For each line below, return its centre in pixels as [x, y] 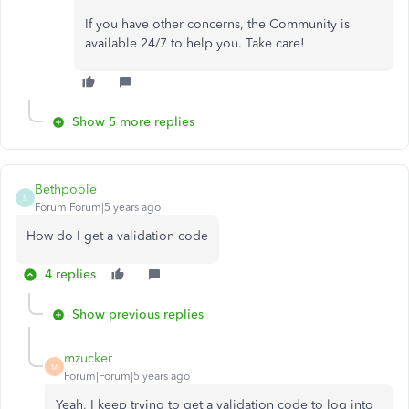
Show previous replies [138, 315]
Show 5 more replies [133, 122]
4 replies [70, 274]
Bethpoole [66, 189]
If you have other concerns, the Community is [217, 24]
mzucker [88, 358]
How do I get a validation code [117, 236]
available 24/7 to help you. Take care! [197, 43]
